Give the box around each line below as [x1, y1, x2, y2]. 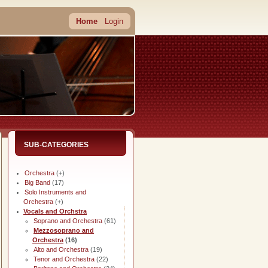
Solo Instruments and [25, 188, 86, 196]
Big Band [25, 179, 50, 186]
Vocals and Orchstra [23, 208, 87, 215]
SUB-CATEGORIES [24, 141, 89, 149]
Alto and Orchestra [33, 246, 89, 253]
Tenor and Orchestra [33, 255, 95, 263]
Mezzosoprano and [33, 227, 94, 234]
